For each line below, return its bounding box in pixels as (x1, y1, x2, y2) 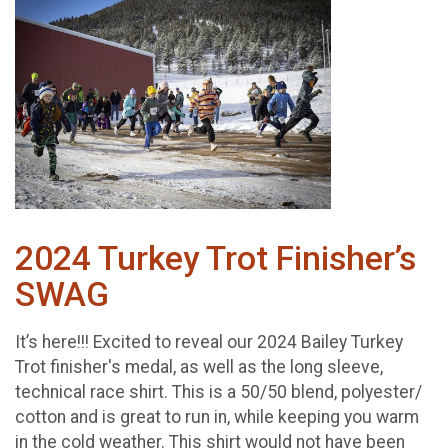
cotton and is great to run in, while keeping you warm (15, 407, 419, 428)
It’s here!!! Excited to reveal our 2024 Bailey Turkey (15, 332, 403, 353)
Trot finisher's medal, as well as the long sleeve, (15, 357, 383, 378)
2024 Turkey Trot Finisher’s (15, 238, 416, 278)
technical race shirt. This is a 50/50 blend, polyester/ (15, 382, 422, 403)
